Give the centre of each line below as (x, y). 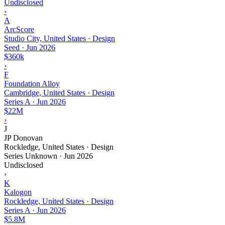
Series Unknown (31, 156)
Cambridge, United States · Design (59, 92)
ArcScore (19, 29)
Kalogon (18, 192)
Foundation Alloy (32, 83)
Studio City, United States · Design (60, 38)
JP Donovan (23, 138)
